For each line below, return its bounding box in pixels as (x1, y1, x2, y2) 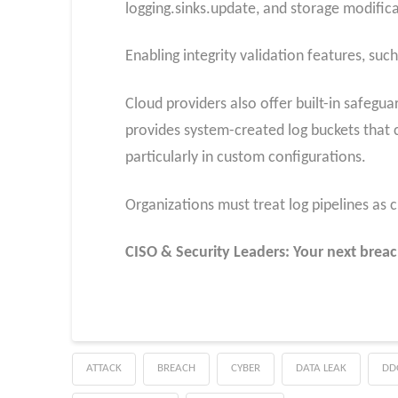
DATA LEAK (295, 362, 346, 374)
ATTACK (85, 362, 122, 374)
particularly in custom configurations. (124, 148, 366, 166)
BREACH (156, 362, 195, 374)
